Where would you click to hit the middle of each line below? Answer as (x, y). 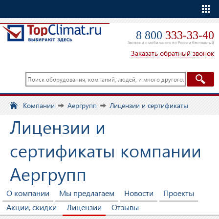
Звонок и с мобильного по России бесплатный (171, 42)
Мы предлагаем (87, 193)
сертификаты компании (106, 150)
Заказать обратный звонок (173, 53)
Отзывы (125, 207)
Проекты (179, 193)
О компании (28, 193)
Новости (139, 193)
